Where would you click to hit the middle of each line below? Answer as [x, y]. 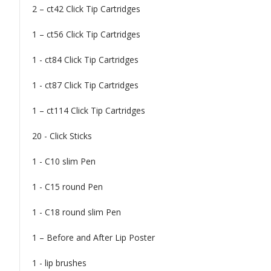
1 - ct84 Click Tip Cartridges [85, 59]
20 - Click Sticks [62, 135]
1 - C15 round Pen [67, 186]
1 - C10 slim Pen [64, 161]
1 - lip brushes [59, 263]
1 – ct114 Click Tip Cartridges [89, 110]
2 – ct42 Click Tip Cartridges [86, 8]
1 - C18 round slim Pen [77, 212]
